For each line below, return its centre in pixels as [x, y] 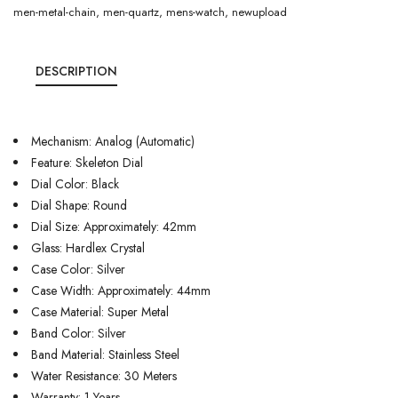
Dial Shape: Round [79, 205]
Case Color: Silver [78, 269]
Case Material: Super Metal [100, 311]
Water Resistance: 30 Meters [104, 375]
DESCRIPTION [76, 71]
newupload [259, 12]
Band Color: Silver [79, 333]
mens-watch [195, 12]
